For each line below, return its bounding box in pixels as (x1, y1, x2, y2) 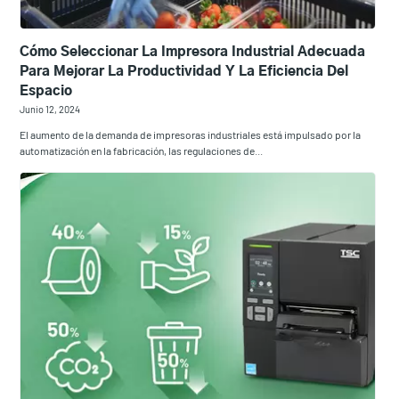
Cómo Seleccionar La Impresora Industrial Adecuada (20, 45, 366, 59)
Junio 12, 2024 (20, 102, 81, 115)
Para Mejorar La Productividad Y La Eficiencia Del (20, 64, 349, 78)
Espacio (20, 84, 73, 98)
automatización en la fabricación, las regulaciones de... (20, 143, 264, 157)
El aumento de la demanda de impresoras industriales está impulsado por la (20, 127, 362, 141)
